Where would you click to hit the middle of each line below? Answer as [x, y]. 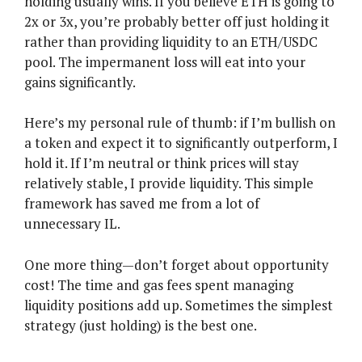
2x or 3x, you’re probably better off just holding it [177, 21]
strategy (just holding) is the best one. [141, 325]
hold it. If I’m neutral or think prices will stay [162, 163]
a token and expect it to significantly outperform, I [181, 143]
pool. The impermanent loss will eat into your [165, 61]
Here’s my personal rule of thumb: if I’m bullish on [180, 123]
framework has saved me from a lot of [142, 204]
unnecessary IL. [72, 224]
